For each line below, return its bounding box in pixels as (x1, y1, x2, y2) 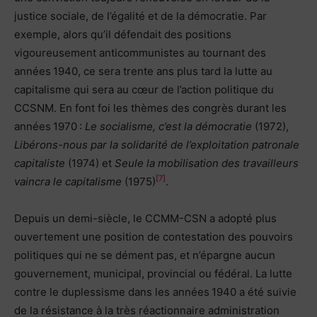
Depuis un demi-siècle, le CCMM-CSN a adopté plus (14, 211, 277, 225)
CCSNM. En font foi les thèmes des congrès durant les (14, 100, 287, 115)
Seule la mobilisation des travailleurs (115, 156, 299, 170)
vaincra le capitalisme (14, 174, 122, 188)
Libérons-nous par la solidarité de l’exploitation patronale (14, 137, 299, 151)
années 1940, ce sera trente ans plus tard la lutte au (14, 64, 272, 78)
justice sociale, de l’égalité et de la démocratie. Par (14, 8, 267, 23)
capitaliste (14, 156, 65, 170)
